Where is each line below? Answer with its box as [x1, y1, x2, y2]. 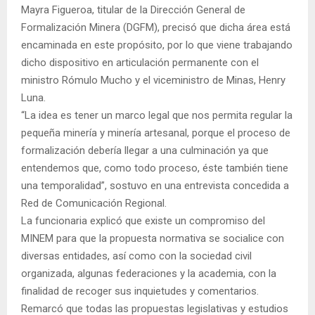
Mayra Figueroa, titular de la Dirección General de [21, 3, 245, 16]
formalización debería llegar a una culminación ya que [21, 143, 269, 157]
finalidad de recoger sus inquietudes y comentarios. [21, 284, 259, 297]
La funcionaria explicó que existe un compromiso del [21, 214, 265, 227]
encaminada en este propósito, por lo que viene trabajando [21, 38, 292, 51]
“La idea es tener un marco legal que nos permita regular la [21, 108, 292, 122]
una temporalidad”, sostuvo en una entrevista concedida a [21, 179, 289, 192]
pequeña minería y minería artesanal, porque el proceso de [21, 126, 290, 139]
